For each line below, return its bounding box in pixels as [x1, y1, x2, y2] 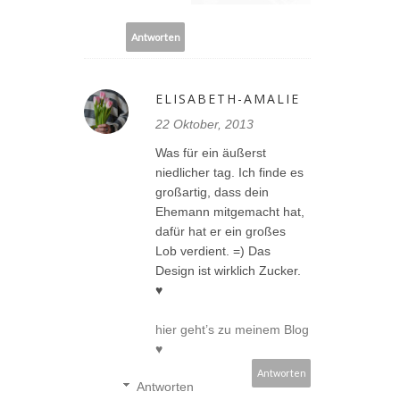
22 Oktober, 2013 [155, 117, 254, 132]
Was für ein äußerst [155, 146, 266, 161]
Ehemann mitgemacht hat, [155, 204, 304, 220]
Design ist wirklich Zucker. [155, 263, 301, 279]
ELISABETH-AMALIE [155, 90, 300, 108]
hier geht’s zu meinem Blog [155, 322, 309, 337]
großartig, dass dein [155, 185, 269, 200]
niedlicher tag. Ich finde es [155, 165, 304, 180]
